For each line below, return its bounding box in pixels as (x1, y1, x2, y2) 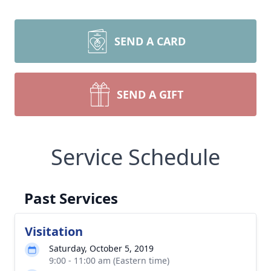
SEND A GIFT (117, 87, 183, 102)
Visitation (25, 223, 83, 240)
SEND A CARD (114, 34, 186, 48)
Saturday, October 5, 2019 (49, 243, 154, 254)
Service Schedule (51, 142, 220, 172)
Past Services (24, 188, 118, 208)
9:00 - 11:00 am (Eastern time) (49, 255, 169, 266)
